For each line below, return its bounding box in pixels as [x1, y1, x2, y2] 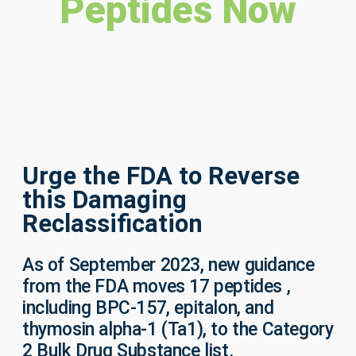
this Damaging [22, 184, 187, 215]
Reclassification [22, 208, 203, 238]
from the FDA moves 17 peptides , [22, 275, 291, 297]
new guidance [208, 253, 315, 276]
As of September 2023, [22, 253, 209, 276]
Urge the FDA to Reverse [22, 161, 300, 191]
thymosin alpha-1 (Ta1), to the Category [22, 318, 334, 340]
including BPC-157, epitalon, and [22, 296, 274, 319]
